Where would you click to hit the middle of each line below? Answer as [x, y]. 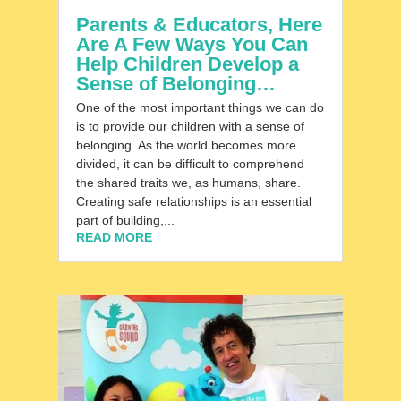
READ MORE [114, 238]
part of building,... [125, 221]
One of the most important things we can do [200, 108]
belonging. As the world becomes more [186, 145]
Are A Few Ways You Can [192, 45]
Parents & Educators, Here [199, 25]
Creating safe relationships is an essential [193, 202]
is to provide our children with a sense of [190, 127]
